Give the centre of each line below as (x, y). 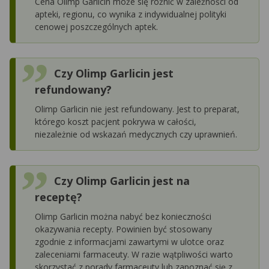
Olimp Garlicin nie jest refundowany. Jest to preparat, (137, 109)
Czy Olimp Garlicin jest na (122, 180)
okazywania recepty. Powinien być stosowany (123, 229)
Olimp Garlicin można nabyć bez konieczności (123, 216)
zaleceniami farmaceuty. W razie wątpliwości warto (134, 254)
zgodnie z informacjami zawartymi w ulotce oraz (129, 241)
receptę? (59, 197)
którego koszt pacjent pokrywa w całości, (116, 121)
